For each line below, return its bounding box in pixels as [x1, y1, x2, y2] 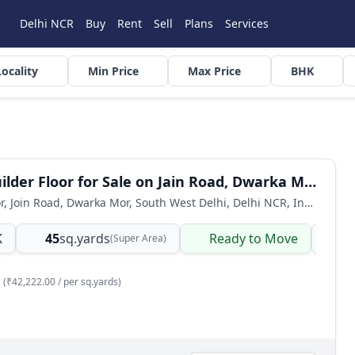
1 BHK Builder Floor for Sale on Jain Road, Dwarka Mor [304, 172, 316, 191]
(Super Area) [110, 231, 166, 245]
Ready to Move [209, 230, 298, 247]
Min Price [87, 63, 139, 78]
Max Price [188, 63, 241, 78]
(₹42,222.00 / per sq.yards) [3, 275, 121, 288]
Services [225, 16, 269, 31]
